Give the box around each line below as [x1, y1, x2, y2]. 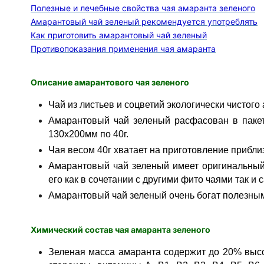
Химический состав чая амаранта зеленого [31, 225, 210, 235]
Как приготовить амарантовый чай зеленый [31, 30, 207, 40]
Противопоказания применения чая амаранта [31, 44, 216, 54]
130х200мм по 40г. [48, 129, 128, 139]
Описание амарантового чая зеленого [31, 77, 189, 87]
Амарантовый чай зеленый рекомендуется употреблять [31, 16, 258, 27]
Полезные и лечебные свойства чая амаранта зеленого [31, 3, 255, 13]
